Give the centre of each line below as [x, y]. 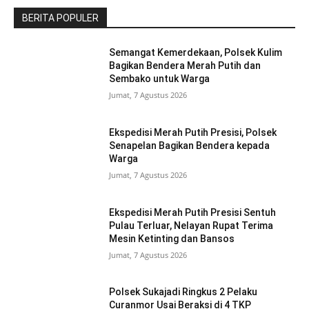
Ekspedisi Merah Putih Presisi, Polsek [193, 133]
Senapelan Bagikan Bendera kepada [190, 146]
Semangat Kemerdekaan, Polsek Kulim [196, 53]
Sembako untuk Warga [160, 79]
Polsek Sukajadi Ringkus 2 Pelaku [183, 292]
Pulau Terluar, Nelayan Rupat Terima [191, 225]
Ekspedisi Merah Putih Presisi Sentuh [193, 212]
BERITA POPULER [60, 18]
